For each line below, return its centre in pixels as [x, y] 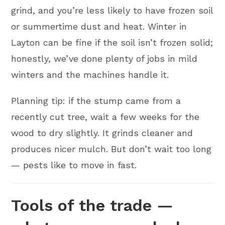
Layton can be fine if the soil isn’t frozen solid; [112, 42]
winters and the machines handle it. [90, 75]
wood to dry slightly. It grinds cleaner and [102, 133]
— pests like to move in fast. [74, 165]
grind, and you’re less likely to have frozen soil [112, 10]
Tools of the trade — [92, 205]
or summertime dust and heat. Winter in [99, 26]
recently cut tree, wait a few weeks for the [105, 117]
